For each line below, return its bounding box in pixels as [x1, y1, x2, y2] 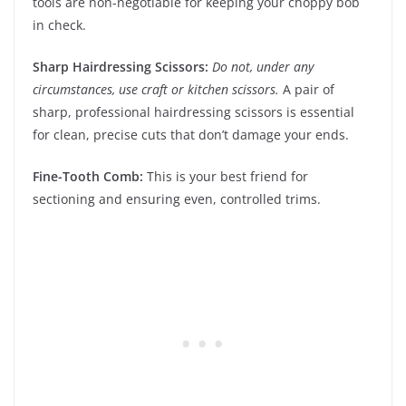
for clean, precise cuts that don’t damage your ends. [33, 125, 349, 143]
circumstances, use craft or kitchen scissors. [33, 80, 279, 98]
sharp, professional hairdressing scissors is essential [33, 102, 354, 121]
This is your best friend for [143, 167, 308, 185]
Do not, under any [212, 57, 314, 75]
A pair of [279, 80, 334, 98]
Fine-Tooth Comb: [33, 167, 143, 185]
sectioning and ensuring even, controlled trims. [33, 189, 321, 208]
